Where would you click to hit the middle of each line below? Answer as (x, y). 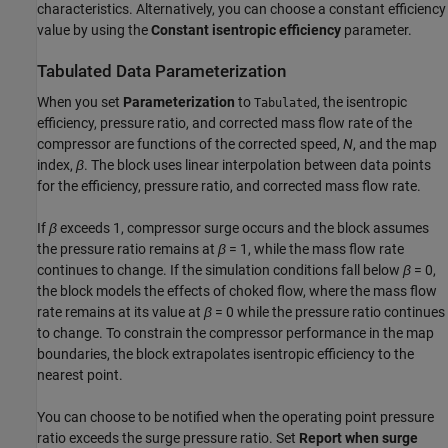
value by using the (94, 30)
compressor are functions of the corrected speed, (190, 144)
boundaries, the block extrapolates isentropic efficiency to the (225, 354)
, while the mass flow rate (326, 249)
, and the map (395, 144)
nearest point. (80, 375)
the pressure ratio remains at (127, 249)
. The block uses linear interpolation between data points (257, 165)
